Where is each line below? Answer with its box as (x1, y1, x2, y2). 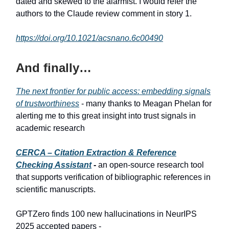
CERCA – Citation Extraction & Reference (16, 148, 176, 157)
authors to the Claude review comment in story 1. (16, 9, 192, 18)
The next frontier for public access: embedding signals (16, 86, 211, 96)
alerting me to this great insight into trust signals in (16, 111, 196, 120)
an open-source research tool (98, 160, 204, 169)
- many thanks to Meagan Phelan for (79, 99, 212, 108)
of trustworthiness (16, 99, 79, 108)
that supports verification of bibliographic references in (16, 172, 211, 181)
